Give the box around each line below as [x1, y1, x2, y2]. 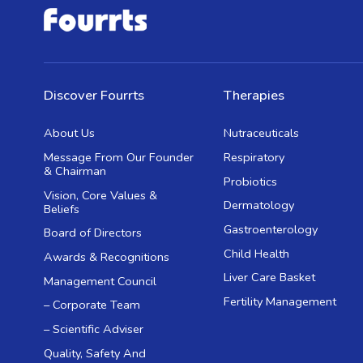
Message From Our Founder [43, 148, 194, 165]
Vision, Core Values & [43, 186, 157, 203]
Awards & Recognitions [43, 248, 169, 265]
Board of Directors [43, 224, 142, 241]
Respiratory [224, 148, 285, 165]
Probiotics [224, 173, 278, 190]
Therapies [224, 86, 285, 105]
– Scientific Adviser [43, 321, 143, 338]
